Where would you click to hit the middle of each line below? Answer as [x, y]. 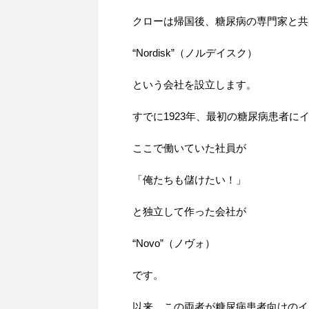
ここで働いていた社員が [189, 148]
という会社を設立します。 [195, 84]
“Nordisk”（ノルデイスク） [195, 52]
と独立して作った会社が [189, 211]
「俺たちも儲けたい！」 [189, 179]
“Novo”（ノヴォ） [174, 243]
